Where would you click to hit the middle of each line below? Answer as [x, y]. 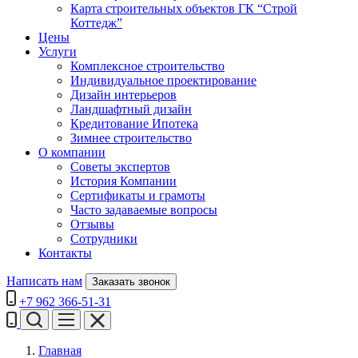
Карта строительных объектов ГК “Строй [184, 8]
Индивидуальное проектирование [163, 80]
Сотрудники [104, 239]
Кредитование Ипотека [134, 123]
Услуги [58, 52]
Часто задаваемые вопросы [144, 210]
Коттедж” [96, 23]
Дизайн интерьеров [123, 95]
